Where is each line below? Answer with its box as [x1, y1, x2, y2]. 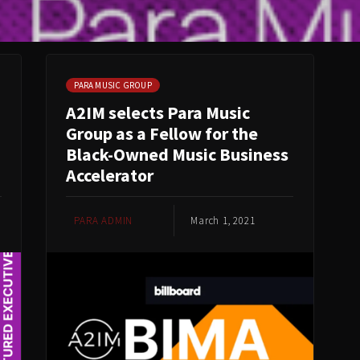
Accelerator [66, 164, 154, 186]
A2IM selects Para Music [66, 101, 251, 124]
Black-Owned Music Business [66, 143, 289, 166]
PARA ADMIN [74, 214, 133, 227]
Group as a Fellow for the [66, 122, 259, 145]
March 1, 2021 [190, 214, 256, 227]
